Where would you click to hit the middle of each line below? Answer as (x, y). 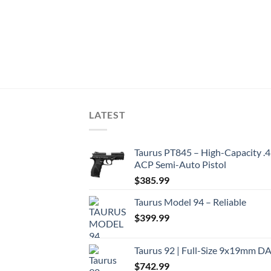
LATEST (107, 115)
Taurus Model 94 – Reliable (190, 201)
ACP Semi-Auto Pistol (180, 164)
